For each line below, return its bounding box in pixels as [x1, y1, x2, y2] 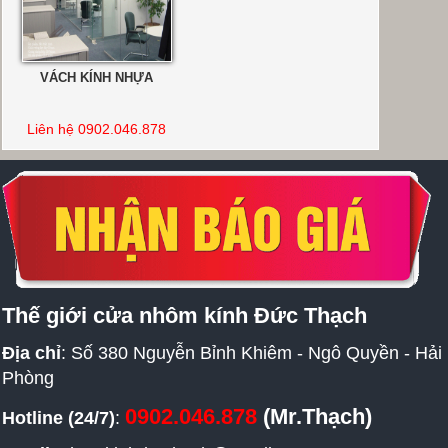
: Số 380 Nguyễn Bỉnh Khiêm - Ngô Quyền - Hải [61, 342, 442, 363]
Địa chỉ [2, 342, 61, 363]
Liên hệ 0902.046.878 [27, 121, 167, 137]
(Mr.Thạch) [263, 403, 372, 429]
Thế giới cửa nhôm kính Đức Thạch [2, 302, 367, 328]
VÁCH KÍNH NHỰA [40, 70, 154, 85]
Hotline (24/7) [2, 407, 115, 428]
